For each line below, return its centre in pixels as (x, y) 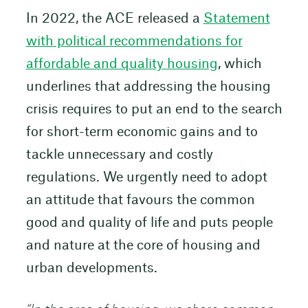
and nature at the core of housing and (143, 246)
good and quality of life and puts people (149, 223)
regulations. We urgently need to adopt (146, 178)
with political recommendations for (134, 42)
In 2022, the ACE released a (114, 19)
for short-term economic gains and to (142, 133)
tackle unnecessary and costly (119, 155)
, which (240, 65)
